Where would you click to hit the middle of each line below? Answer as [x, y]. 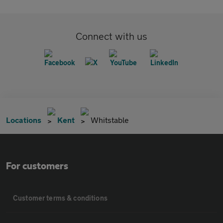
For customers [37, 167]
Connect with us [111, 36]
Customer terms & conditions [60, 198]
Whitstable [110, 120]
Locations [24, 120]
